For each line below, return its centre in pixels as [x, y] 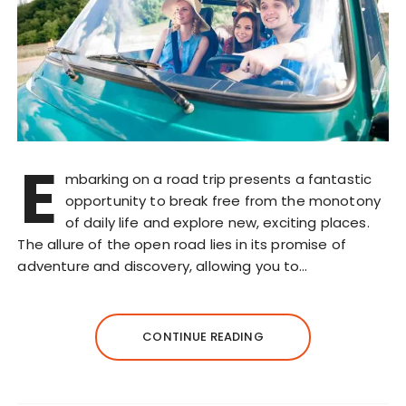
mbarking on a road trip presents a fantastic [218, 179]
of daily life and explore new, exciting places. [217, 223]
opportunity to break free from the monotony [223, 201]
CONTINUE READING [203, 337]
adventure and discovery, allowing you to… [163, 266]
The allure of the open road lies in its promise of [182, 245]
